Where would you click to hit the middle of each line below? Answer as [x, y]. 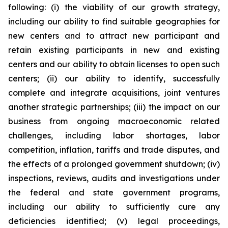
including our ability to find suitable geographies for [114, 21]
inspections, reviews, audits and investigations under [114, 178]
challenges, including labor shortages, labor [114, 135]
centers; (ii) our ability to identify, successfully [114, 78]
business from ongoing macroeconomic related [114, 121]
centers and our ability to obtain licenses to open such [114, 64]
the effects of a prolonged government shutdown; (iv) [114, 164]
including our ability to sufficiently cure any [114, 207]
